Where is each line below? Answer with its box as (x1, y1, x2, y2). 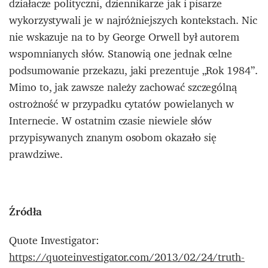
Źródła (9, 202, 42, 221)
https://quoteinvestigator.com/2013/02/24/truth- (9, 248, 245, 267)
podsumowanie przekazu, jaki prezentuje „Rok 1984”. (9, 61, 258, 80)
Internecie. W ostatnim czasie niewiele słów (9, 111, 212, 130)
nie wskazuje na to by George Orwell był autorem (9, 28, 240, 47)
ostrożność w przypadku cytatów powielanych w (9, 95, 234, 114)
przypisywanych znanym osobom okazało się (9, 128, 217, 147)
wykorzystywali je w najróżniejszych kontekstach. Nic (9, 11, 257, 30)
